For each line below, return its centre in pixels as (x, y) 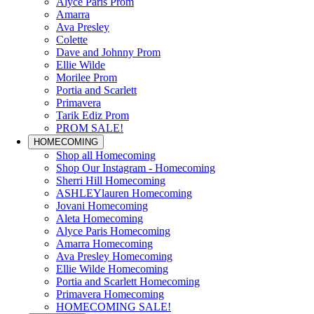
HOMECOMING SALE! (114, 307)
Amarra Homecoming (104, 244)
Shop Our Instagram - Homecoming (136, 168)
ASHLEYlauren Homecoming (124, 193)
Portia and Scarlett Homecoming (128, 281)
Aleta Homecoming (100, 218)
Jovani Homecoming (102, 206)
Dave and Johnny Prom (108, 52)
